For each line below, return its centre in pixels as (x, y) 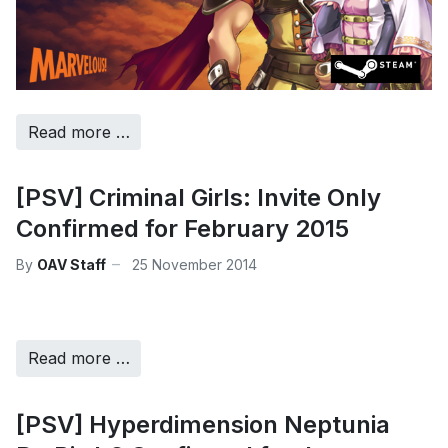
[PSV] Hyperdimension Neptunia (203, 424)
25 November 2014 (194, 264)
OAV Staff (71, 264)
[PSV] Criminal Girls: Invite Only (198, 198)
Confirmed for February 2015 (182, 229)
